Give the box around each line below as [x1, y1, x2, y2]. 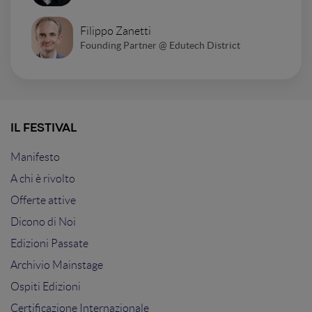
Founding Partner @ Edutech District [80, 39, 240, 51]
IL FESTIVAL [10, 123, 77, 134]
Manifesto [10, 151, 60, 164]
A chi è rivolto [10, 173, 75, 185]
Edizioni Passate [10, 237, 88, 250]
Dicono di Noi [10, 216, 76, 228]
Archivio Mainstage [10, 259, 103, 272]
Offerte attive [10, 194, 76, 207]
